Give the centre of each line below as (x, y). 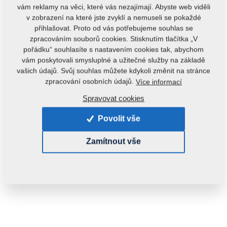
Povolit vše (119, 119)
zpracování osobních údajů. (90, 81)
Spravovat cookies (113, 98)
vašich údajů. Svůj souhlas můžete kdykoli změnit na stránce (113, 71)
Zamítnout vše (113, 141)
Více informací (159, 82)
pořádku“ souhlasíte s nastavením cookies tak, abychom (113, 49)
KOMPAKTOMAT (49, 114)
